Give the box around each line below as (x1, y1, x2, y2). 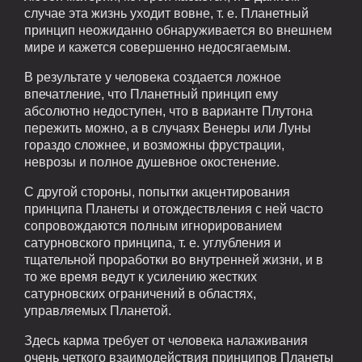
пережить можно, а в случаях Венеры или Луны (24, 120, 311, 135)
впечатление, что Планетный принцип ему (24, 86, 278, 101)
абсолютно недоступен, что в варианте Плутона (24, 103, 313, 118)
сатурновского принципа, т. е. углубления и (24, 235, 281, 250)
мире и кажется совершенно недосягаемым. (24, 40, 291, 54)
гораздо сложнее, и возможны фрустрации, (24, 137, 284, 152)
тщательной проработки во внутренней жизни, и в (24, 252, 323, 267)
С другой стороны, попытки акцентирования (24, 184, 290, 199)
